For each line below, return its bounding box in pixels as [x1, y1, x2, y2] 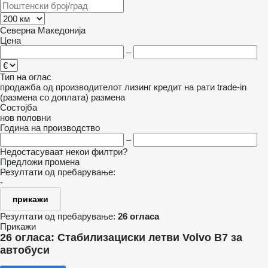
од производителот [43, 82, 122, 92]
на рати [184, 82, 215, 92]
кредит [154, 82, 182, 92]
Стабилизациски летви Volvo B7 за [57, 232, 242, 243]
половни [17, 112, 51, 123]
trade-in [217, 82, 246, 92]
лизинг [124, 82, 151, 92]
